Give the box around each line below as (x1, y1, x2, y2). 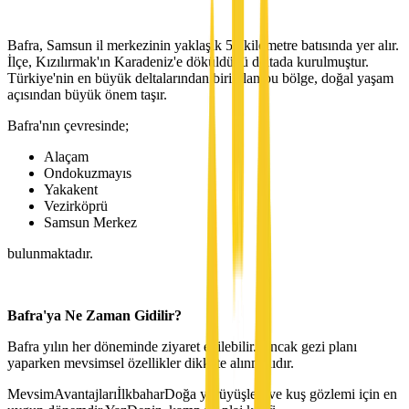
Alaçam (44, 148, 89, 164)
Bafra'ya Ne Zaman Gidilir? (7, 307, 182, 323)
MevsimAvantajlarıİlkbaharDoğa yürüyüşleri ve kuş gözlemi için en (7, 385, 397, 402)
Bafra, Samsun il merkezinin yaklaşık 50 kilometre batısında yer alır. (7, 37, 399, 53)
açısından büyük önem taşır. (7, 86, 167, 102)
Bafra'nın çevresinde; (7, 117, 129, 133)
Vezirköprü (44, 197, 108, 214)
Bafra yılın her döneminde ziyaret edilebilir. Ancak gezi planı (7, 338, 357, 354)
